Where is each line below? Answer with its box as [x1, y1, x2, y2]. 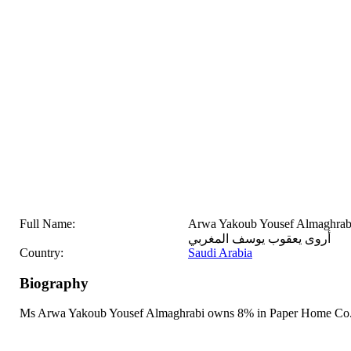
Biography [20, 274, 89, 291]
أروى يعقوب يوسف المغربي [188, 232, 331, 245]
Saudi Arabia [188, 246, 252, 259]
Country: [20, 246, 63, 259]
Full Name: [20, 217, 75, 230]
